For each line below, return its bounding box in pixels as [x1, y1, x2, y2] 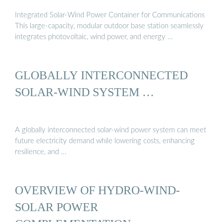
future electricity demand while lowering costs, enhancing [15, 137, 195, 145]
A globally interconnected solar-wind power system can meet [15, 126, 206, 134]
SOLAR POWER [15, 200, 98, 214]
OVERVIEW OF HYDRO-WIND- [15, 183, 180, 197]
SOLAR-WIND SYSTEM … [15, 85, 154, 99]
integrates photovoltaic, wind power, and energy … [15, 33, 173, 41]
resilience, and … [15, 148, 66, 156]
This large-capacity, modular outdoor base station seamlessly [15, 22, 204, 30]
